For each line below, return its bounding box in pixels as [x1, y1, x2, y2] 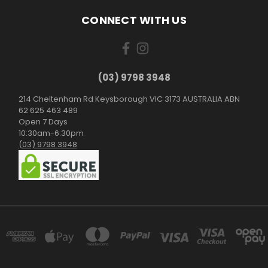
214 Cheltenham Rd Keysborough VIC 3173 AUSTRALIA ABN [18, 93, 240, 105]
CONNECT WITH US [81, 13, 187, 28]
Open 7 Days [18, 116, 68, 128]
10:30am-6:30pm [18, 127, 84, 139]
